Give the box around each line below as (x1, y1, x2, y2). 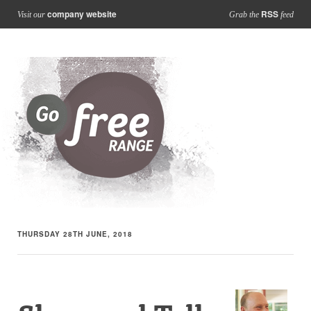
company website (47, 8, 117, 20)
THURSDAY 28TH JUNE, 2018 (17, 229, 133, 239)
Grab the (229, 10, 261, 19)
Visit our (17, 10, 47, 19)
